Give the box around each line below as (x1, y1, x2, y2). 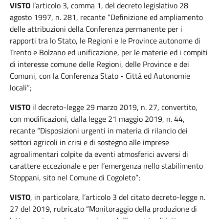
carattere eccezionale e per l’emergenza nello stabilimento (10, 160, 203, 172)
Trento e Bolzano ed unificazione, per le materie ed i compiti (10, 46, 208, 58)
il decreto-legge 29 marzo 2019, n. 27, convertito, (30, 101, 197, 113)
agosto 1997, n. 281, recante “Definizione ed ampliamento (10, 11, 203, 23)
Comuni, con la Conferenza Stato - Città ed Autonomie (10, 70, 190, 82)
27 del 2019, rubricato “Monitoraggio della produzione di (10, 203, 197, 215)
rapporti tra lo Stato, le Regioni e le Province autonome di (10, 35, 200, 46)
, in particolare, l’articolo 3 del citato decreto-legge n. (30, 191, 205, 203)
